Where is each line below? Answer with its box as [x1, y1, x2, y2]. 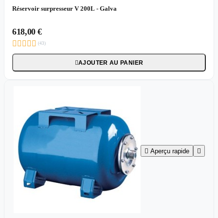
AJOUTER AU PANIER [78, 59, 144, 66]
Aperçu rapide [150, 147, 189, 155]
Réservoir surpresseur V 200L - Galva [12, 4, 117, 12]
